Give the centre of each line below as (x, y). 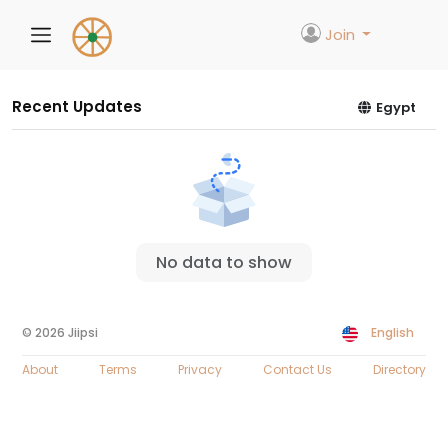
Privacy (200, 369)
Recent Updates (77, 106)
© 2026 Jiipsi (60, 332)
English (392, 332)
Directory (399, 369)
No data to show (224, 262)
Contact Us (297, 369)
